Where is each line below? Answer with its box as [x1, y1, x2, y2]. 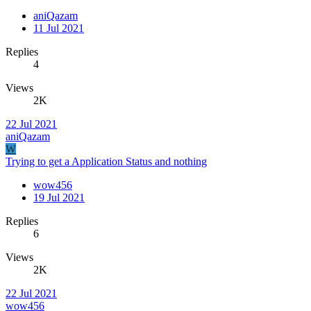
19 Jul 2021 [33, 191, 85, 203]
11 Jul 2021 [33, 22, 84, 34]
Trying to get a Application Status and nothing [6, 155, 207, 167]
